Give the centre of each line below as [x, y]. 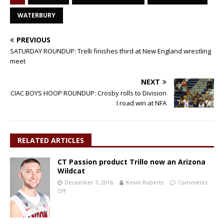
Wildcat [71, 171]
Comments [193, 182]
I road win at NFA [141, 103]
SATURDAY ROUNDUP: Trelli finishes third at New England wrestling [110, 51]
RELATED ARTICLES [51, 140]
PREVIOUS [33, 40]
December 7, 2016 [89, 182]
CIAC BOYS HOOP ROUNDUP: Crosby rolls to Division [88, 93]
